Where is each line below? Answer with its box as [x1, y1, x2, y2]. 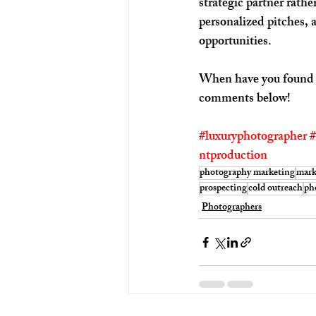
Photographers [202, 199, 262, 217]
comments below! [199, 88, 291, 111]
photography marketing [200, 164, 295, 182]
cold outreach [248, 180, 303, 197]
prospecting [200, 180, 247, 197]
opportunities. [199, 31, 272, 54]
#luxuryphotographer [199, 126, 307, 149]
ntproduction [199, 145, 267, 168]
